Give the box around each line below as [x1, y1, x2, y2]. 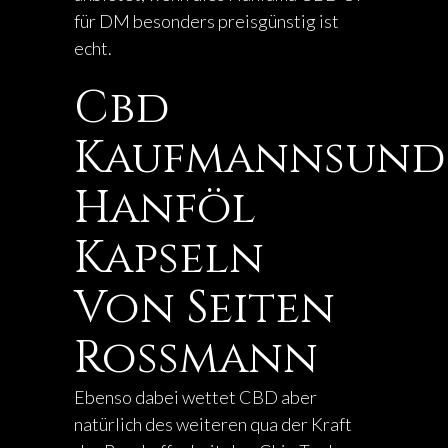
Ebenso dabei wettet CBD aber [74, 386, 317, 408]
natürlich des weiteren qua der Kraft [74, 413, 352, 435]
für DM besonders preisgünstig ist [74, 10, 339, 32]
